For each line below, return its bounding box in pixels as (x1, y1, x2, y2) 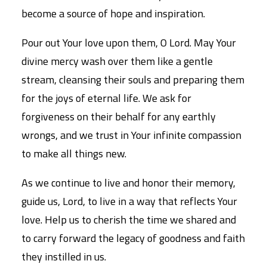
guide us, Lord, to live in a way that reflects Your (21, 193, 237, 209)
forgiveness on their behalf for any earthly (21, 108, 216, 125)
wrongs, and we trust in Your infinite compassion (21, 127, 241, 143)
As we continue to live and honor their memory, (21, 175, 235, 191)
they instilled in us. (21, 249, 106, 265)
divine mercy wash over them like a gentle (21, 53, 213, 69)
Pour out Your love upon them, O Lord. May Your (21, 35, 236, 51)
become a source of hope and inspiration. (21, 5, 205, 21)
